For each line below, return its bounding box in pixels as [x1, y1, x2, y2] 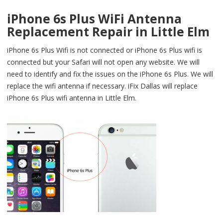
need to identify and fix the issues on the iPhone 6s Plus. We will [7, 69, 213, 79]
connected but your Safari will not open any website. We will [7, 57, 200, 67]
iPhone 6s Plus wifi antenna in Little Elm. [7, 93, 136, 103]
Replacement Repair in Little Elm [7, 23, 210, 40]
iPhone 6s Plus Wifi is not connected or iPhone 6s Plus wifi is [7, 45, 202, 55]
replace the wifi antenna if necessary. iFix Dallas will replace [7, 81, 198, 91]
